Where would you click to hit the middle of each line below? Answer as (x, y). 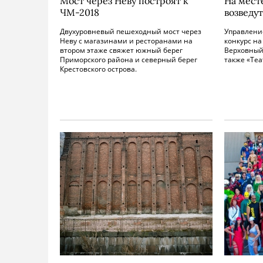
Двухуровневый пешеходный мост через (131, 31)
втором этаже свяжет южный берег (121, 50)
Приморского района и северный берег (129, 60)
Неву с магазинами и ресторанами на (126, 41)
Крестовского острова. (98, 69)
